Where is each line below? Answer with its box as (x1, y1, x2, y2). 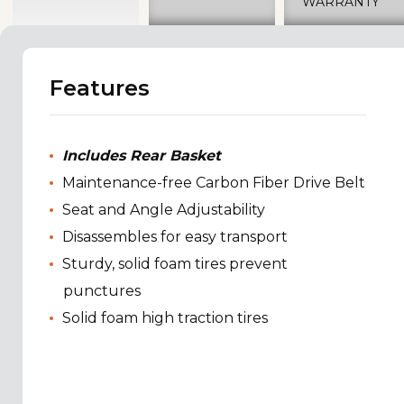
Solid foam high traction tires (62, 308, 268, 326)
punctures (63, 281, 144, 299)
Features (50, 74, 150, 101)
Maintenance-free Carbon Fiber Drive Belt (62, 173, 365, 191)
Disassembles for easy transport (62, 227, 288, 245)
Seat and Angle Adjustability (62, 200, 265, 218)
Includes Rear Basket (62, 146, 221, 164)
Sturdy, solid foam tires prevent (62, 254, 288, 272)
